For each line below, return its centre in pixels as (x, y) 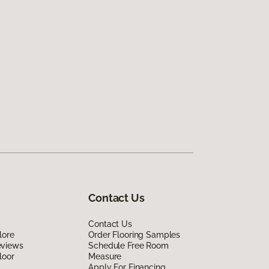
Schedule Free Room (128, 245)
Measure (105, 256)
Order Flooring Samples (134, 234)
